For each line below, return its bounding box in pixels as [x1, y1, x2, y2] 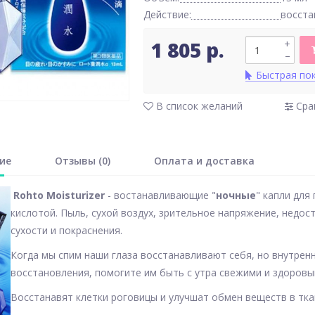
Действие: [143, 8, 191, 22]
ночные [216, 188, 256, 202]
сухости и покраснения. [11, 224, 134, 237]
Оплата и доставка [154, 154, 255, 167]
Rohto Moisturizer [11, 188, 108, 202]
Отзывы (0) [55, 154, 110, 167]
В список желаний [153, 99, 243, 113]
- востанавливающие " [108, 188, 216, 202]
